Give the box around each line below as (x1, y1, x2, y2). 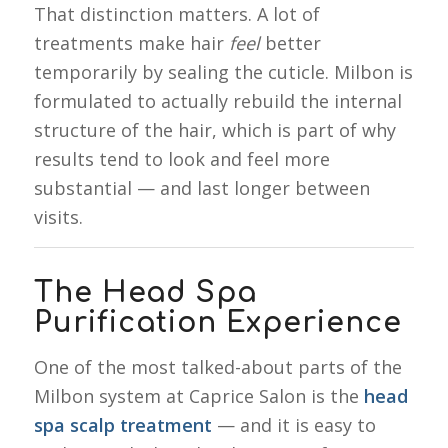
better (259, 30, 321, 55)
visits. (33, 204, 83, 229)
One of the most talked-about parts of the (33, 355, 402, 380)
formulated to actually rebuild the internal (33, 88, 402, 113)
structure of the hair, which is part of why (33, 117, 396, 142)
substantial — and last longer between (33, 175, 370, 200)
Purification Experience (33, 307, 402, 340)
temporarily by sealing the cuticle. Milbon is (33, 59, 413, 84)
